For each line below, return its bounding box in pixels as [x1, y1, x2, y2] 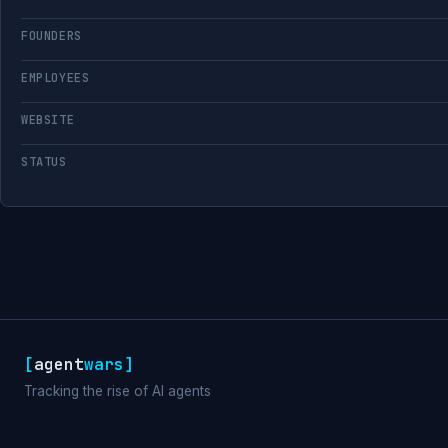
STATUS [21, 154, 67, 170]
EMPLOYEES [21, 70, 90, 86]
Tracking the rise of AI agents [24, 383, 211, 399]
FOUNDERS [21, 28, 82, 44]
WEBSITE [21, 112, 75, 128]
